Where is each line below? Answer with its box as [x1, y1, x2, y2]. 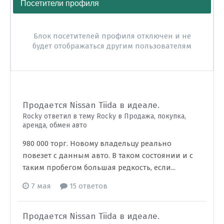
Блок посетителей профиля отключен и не [33, 31, 191, 40]
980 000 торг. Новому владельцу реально [22, 139, 171, 148]
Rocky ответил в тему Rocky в [22, 112, 124, 120]
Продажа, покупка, [124, 112, 186, 120]
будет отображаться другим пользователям [32, 41, 191, 50]
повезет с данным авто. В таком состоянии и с [22, 151, 193, 160]
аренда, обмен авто [22, 121, 87, 129]
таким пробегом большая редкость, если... [22, 163, 175, 172]
